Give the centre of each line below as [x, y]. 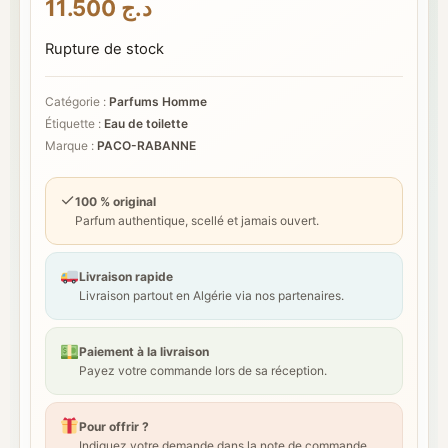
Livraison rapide [126, 276]
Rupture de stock [104, 49]
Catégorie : [77, 101]
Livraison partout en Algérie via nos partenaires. [212, 295]
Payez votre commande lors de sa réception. [203, 370]
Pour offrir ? [114, 426]
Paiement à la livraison [144, 351]
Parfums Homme [158, 101]
